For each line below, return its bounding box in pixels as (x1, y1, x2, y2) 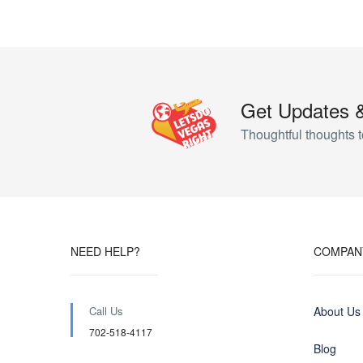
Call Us (89, 303, 123, 318)
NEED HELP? (70, 243, 140, 259)
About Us (314, 303, 361, 319)
